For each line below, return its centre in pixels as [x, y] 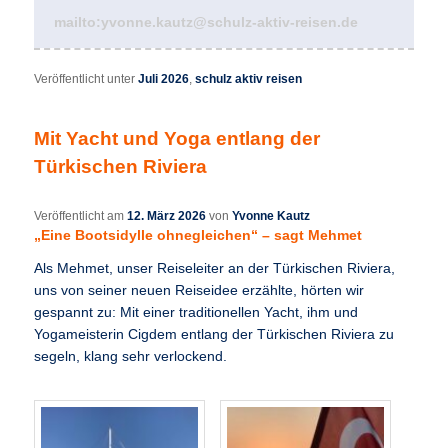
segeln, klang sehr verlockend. [131, 357]
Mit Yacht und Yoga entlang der [177, 139]
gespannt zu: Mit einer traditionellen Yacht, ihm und [196, 313]
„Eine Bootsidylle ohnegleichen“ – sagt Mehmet [198, 236]
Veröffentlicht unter [85, 79]
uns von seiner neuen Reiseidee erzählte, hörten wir [199, 291]
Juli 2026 [164, 79]
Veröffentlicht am [81, 216]
